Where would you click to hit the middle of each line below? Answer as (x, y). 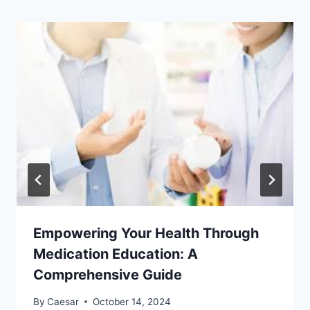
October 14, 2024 (132, 301)
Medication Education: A (116, 254)
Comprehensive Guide (108, 275)
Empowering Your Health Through (146, 234)
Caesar (63, 301)
